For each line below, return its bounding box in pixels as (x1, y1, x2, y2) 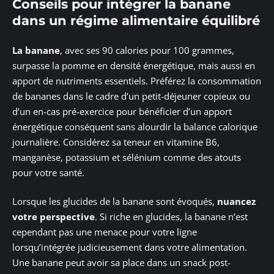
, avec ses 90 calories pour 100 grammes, (60, 43, 234, 56)
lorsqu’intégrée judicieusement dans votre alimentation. (12, 241, 247, 254)
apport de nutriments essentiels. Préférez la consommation (12, 74, 261, 87)
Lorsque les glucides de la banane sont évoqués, (12, 195, 217, 208)
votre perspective (12, 210, 95, 223)
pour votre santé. (12, 166, 84, 179)
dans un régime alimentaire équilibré (12, 13, 260, 29)
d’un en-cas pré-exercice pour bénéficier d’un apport (12, 105, 232, 117)
